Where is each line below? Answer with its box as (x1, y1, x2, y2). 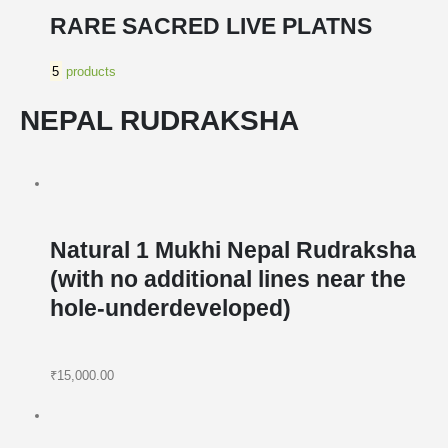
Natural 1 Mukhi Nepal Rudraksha (49, 236, 416, 263)
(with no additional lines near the (49, 265, 406, 292)
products (61, 63, 116, 79)
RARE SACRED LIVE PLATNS (49, 12, 372, 39)
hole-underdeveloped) (49, 294, 291, 321)
